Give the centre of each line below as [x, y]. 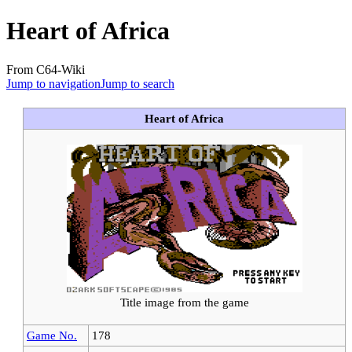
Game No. [52, 335]
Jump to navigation [53, 83]
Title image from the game [184, 302]
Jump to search [137, 83]
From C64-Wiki [46, 69]
